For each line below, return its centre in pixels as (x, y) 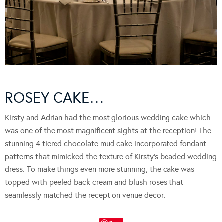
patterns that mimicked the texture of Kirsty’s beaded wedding (111, 156)
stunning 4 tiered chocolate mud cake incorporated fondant (106, 143)
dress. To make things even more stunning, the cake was (100, 169)
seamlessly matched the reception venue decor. (85, 195)
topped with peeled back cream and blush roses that (94, 182)
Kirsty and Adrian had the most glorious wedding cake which (108, 117)
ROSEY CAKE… (55, 97)
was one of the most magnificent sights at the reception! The (108, 130)
